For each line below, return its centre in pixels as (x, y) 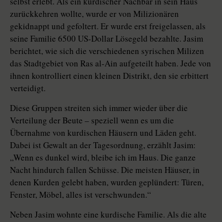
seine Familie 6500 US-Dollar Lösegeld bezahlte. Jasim (107, 39)
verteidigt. (28, 88)
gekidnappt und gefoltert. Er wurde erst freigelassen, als (108, 26)
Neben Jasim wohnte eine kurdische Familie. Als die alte (108, 215)
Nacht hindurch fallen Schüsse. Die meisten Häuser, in (105, 170)
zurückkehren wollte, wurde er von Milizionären (94, 14)
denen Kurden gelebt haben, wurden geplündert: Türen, (107, 182)
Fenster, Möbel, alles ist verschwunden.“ (81, 195)
